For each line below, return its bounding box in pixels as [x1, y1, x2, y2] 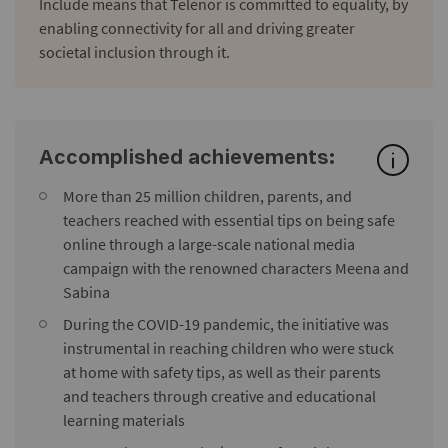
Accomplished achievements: [39, 147, 335, 168]
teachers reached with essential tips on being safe [63, 209, 395, 230]
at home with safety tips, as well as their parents [63, 361, 381, 382]
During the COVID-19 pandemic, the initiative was [63, 313, 389, 334]
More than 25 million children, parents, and [63, 185, 352, 206]
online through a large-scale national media [63, 233, 355, 254]
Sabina [63, 281, 110, 302]
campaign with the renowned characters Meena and [63, 257, 409, 278]
